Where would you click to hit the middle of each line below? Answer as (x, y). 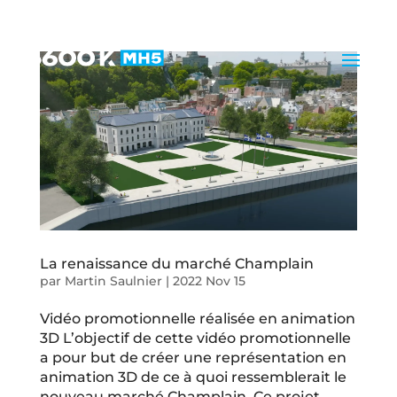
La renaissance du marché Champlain (176, 263)
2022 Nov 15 (209, 280)
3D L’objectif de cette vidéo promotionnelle (195, 338)
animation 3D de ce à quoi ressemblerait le (193, 377)
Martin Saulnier (113, 280)
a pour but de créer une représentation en (193, 357)
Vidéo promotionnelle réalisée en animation (197, 318)
